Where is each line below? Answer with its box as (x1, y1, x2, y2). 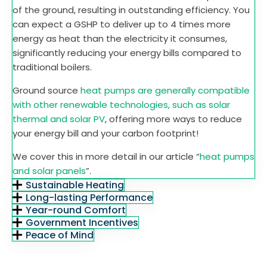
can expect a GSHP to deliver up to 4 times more (13, 18, 231, 30)
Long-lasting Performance (26, 191, 153, 204)
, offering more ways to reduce (105, 113, 242, 125)
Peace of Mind (26, 228, 94, 242)
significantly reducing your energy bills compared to (13, 46, 241, 59)
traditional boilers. (13, 61, 94, 73)
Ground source (13, 84, 80, 97)
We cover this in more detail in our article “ (13, 150, 200, 163)
